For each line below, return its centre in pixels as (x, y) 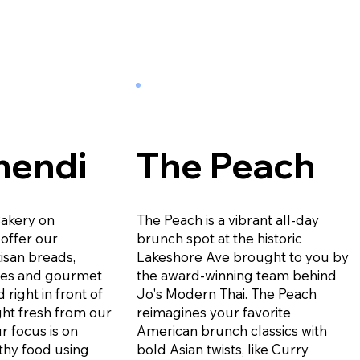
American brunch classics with (231, 330)
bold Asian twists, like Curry (222, 349)
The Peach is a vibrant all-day (227, 219)
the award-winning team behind (236, 275)
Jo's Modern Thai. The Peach (226, 293)
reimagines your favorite (213, 312)
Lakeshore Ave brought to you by (242, 256)
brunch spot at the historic (219, 238)
